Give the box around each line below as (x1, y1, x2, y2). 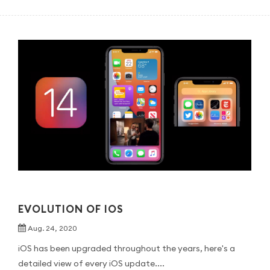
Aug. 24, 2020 (27, 224, 77, 233)
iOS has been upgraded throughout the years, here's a (17, 243, 235, 254)
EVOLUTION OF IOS (17, 202, 124, 216)
